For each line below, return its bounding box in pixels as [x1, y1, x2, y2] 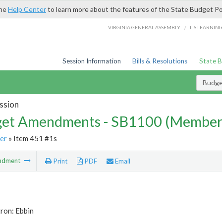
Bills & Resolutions [132, 57, 188, 65]
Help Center [8, 5, 46, 13]
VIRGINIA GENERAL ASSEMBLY [108, 24, 181, 30]
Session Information [62, 57, 121, 65]
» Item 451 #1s [6, 133, 57, 143]
